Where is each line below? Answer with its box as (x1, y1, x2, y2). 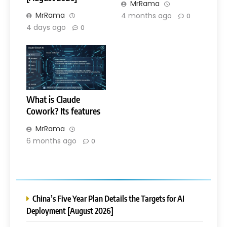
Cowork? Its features (26, 105, 100, 117)
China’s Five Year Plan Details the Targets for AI (32, 193, 184, 204)
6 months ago (26, 135, 77, 146)
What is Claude (26, 93, 80, 105)
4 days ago (26, 22, 66, 32)
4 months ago (121, 10, 172, 21)
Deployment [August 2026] (26, 205, 113, 216)
